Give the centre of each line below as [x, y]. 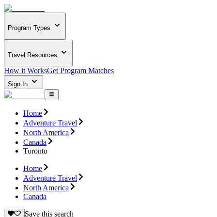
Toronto [35, 151]
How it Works [25, 71]
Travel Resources [32, 55]
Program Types [29, 28]
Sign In [19, 84]
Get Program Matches [80, 71]
